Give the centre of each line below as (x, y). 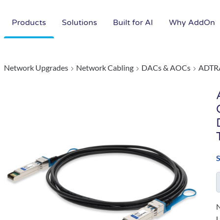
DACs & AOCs (166, 68)
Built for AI (133, 23)
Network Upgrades (36, 68)
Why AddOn (192, 23)
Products (29, 23)
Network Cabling (105, 68)
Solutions (80, 23)
